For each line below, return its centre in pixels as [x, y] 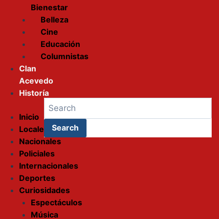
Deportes [37, 178]
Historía [34, 93]
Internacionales [49, 166]
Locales [34, 129]
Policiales [37, 153]
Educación [60, 44]
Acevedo [36, 81]
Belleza [55, 20]
